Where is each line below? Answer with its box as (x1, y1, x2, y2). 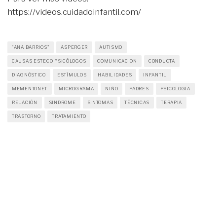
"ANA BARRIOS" (12, 44, 50, 50)
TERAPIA (161, 99, 183, 105)
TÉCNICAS (124, 99, 150, 105)
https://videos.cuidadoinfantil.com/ (7, 6, 141, 17)
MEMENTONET (12, 85, 48, 91)
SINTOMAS (87, 99, 113, 105)
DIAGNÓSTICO (12, 72, 46, 77)
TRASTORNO (12, 113, 41, 119)
